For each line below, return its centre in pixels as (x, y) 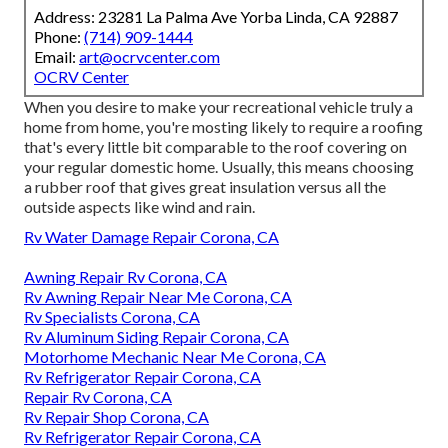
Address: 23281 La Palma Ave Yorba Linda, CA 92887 (216, 17)
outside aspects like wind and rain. (139, 207)
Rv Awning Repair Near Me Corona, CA (158, 297)
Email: (56, 57)
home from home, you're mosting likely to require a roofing (223, 127)
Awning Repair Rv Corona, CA (125, 277)
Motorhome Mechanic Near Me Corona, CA (175, 357)
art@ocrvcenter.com (149, 57)
